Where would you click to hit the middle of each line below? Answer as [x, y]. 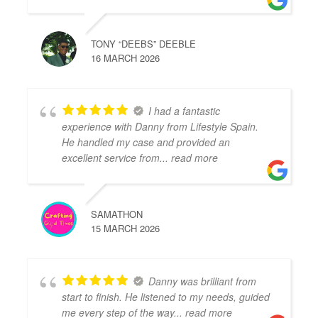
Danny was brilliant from [203, 281]
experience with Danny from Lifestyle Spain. [160, 126]
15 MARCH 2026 [126, 228]
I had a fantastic [185, 111]
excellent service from [111, 158]
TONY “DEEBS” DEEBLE [144, 44]
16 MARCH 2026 [126, 58]
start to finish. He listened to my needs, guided [166, 297]
